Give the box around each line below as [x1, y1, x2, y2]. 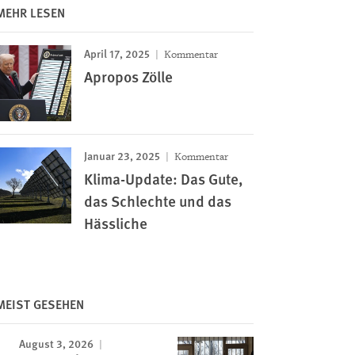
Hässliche [83, 212, 147, 234]
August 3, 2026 [18, 335, 94, 351]
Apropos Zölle [83, 66, 173, 87]
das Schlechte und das [83, 190, 231, 212]
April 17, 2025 [83, 45, 150, 61]
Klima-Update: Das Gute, [83, 168, 243, 189]
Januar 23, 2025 [83, 147, 160, 163]
